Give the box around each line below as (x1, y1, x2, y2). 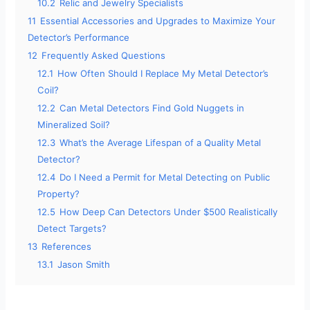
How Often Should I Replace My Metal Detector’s (57, 68, 269, 80)
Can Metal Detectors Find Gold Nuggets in (60, 102, 245, 114)
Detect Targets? (37, 223, 107, 235)
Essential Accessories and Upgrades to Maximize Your (40, 15, 276, 27)
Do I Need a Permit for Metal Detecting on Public (60, 172, 271, 183)
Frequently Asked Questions (42, 50, 166, 62)
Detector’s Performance (28, 32, 130, 44)
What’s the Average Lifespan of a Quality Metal (60, 137, 262, 149)
